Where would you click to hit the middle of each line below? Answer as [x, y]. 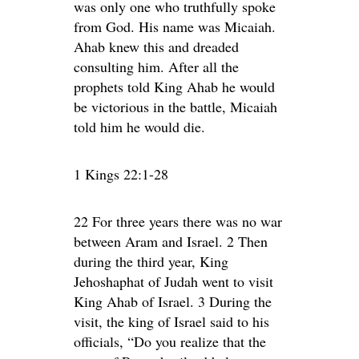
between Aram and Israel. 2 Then [171, 241]
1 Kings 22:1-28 [121, 174]
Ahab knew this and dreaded [156, 46]
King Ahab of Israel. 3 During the [173, 301]
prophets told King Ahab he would [174, 87]
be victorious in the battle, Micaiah [175, 107]
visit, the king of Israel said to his [171, 321]
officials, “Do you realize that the [170, 341]
